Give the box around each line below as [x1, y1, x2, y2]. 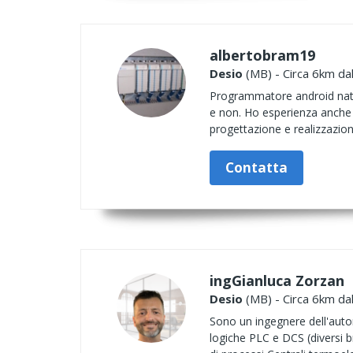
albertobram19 [210, 46, 315, 65]
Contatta [225, 158, 288, 176]
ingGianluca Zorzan [210, 271, 344, 290]
